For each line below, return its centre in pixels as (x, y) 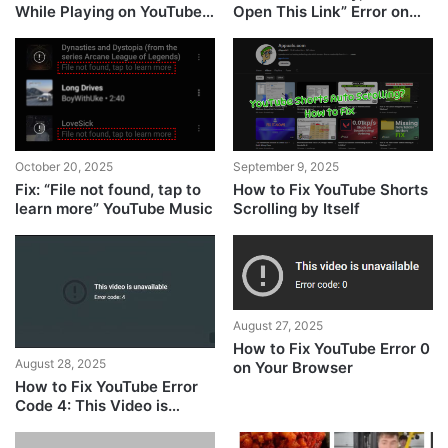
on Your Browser (292, 367)
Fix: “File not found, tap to (108, 190)
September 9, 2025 (285, 167)
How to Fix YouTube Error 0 (331, 348)
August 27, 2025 (277, 325)
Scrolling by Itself (296, 209)
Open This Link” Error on (320, 12)
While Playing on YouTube (109, 12)
